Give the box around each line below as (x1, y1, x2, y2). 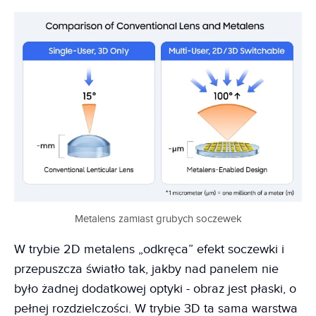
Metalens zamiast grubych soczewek (74, 212, 242, 225)
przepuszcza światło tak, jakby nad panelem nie (14, 261, 279, 276)
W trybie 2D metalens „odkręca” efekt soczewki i (14, 241, 284, 257)
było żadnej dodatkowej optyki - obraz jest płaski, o (14, 281, 296, 296)
